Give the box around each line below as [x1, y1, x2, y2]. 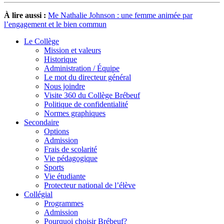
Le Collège [24, 36, 59, 45]
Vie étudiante [44, 171, 85, 180]
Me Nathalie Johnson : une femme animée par [48, 10, 192, 19]
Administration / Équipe [44, 63, 119, 72]
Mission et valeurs [44, 45, 101, 54]
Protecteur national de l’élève [44, 180, 135, 189]
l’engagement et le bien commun [4, 19, 106, 28]
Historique [44, 54, 77, 63]
